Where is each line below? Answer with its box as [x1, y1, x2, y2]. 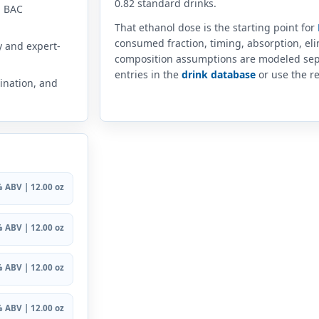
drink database [182, 68, 256, 82]
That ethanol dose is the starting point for [115, 21, 318, 35]
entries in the [115, 68, 182, 82]
